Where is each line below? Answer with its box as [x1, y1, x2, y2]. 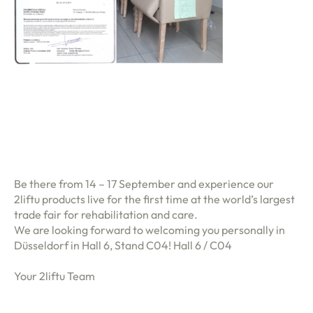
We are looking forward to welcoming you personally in [14, 223, 285, 237]
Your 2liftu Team [14, 269, 95, 283]
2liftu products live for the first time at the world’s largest [14, 192, 295, 206]
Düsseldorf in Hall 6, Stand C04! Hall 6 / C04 [14, 238, 232, 252]
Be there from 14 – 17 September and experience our [14, 177, 274, 191]
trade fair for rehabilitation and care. [14, 208, 198, 221]
